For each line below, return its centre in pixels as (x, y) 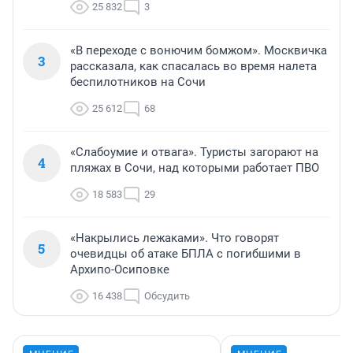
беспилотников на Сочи (138, 82)
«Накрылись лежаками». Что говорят (175, 238)
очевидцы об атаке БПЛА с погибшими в (186, 254)
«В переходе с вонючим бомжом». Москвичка (199, 51)
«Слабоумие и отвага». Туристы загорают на (194, 152)
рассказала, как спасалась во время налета (193, 67)
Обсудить (167, 296)
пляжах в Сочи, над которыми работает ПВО (195, 168)
